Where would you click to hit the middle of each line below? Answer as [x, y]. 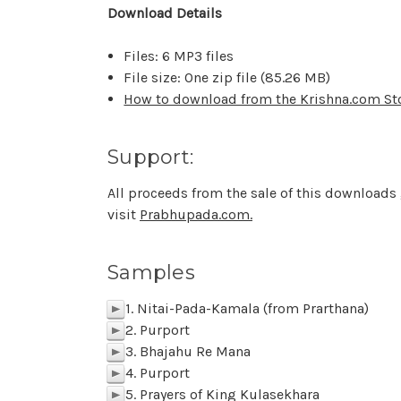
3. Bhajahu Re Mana [188, 351]
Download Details [165, 13]
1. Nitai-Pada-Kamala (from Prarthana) [247, 308]
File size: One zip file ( [195, 77]
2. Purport [158, 330]
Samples [151, 273]
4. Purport [158, 373]
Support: [150, 157]
